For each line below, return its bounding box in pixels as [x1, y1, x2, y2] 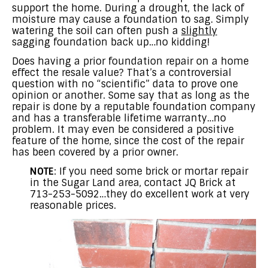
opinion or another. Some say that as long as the [12, 89, 249, 102]
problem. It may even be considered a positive [12, 123, 234, 136]
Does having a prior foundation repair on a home [12, 54, 249, 68]
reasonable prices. [30, 199, 116, 212]
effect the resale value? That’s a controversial [12, 66, 232, 79]
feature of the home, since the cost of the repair [12, 134, 244, 147]
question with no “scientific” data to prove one [12, 77, 238, 90]
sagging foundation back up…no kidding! [12, 35, 210, 48]
